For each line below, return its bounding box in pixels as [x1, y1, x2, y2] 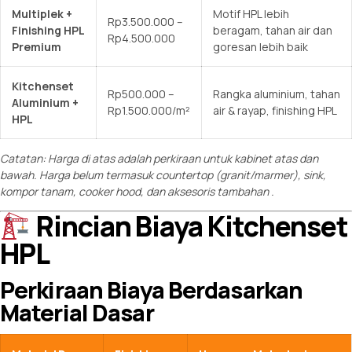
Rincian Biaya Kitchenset [31, 207, 348, 246]
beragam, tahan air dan [213, 22, 332, 38]
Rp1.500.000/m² [108, 102, 190, 118]
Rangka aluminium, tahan [213, 86, 340, 101]
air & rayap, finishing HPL [213, 102, 339, 118]
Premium [12, 38, 61, 54]
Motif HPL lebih [213, 5, 289, 21]
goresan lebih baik [213, 38, 310, 54]
